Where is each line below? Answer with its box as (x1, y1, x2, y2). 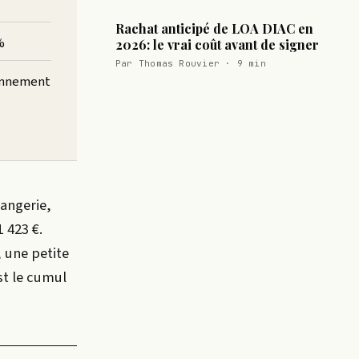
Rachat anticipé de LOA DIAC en (115, 19, 313, 37)
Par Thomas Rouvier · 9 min (115, 57, 266, 69)
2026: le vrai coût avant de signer (115, 35, 319, 53)
